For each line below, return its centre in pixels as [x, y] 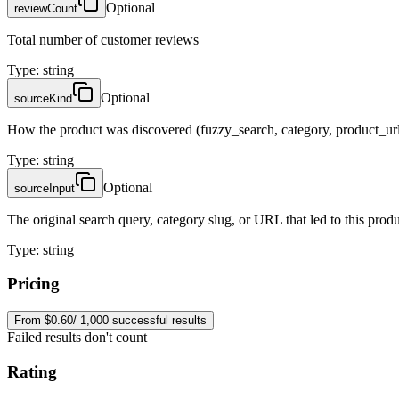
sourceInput [45, 188]
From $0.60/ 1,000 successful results [110, 321]
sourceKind [43, 98]
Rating [32, 371]
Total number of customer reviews [103, 39]
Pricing [33, 284]
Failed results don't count [77, 338]
